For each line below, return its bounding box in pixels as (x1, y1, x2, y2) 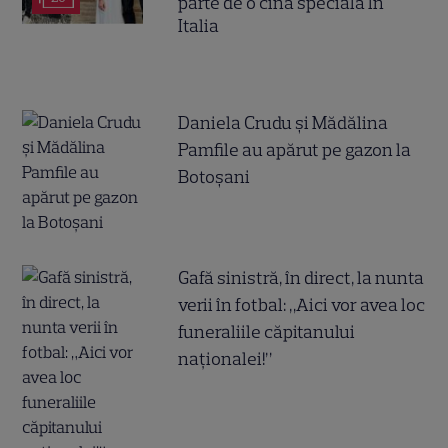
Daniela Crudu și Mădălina (178, 111, 389, 134)
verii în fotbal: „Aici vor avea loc (178, 293, 426, 316)
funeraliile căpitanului (178, 320, 356, 343)
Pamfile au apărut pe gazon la (178, 138, 412, 161)
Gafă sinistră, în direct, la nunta (178, 266, 425, 289)
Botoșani (178, 165, 251, 188)
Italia (178, 14, 220, 37)
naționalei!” (178, 347, 273, 370)
